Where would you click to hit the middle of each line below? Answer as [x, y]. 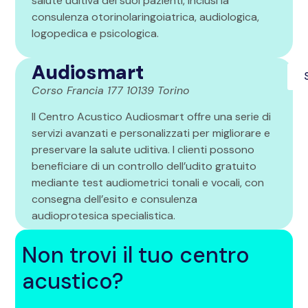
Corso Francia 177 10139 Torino [111, 90]
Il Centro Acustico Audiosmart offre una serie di [152, 117]
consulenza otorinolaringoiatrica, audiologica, [146, 17]
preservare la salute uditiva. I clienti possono [143, 150]
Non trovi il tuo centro [136, 255]
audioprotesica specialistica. [104, 216]
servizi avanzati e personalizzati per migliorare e [151, 133]
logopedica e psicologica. [96, 34]
